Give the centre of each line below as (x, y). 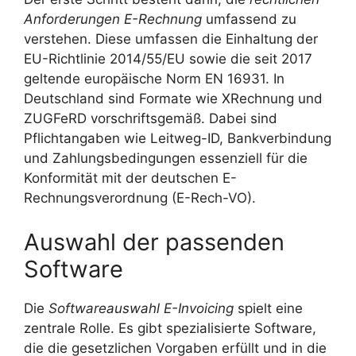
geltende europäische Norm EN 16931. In (154, 79)
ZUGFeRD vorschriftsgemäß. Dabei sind (151, 119)
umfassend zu (249, 19)
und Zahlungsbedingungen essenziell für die (166, 159)
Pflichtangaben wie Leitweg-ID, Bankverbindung (178, 139)
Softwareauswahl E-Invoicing (141, 308)
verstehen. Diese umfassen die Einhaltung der (171, 39)
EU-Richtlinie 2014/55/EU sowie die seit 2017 (168, 59)
